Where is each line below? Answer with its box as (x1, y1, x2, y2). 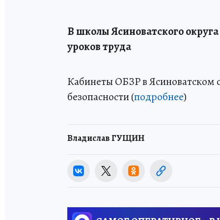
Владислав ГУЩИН (67, 132, 144, 144)
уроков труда (67, 39, 131, 54)
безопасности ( (67, 89, 134, 104)
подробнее (134, 89, 184, 104)
